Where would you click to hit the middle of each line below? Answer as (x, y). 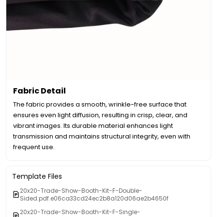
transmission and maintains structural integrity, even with (102, 136)
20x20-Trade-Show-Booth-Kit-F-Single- (80, 212)
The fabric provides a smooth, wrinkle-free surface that (100, 104)
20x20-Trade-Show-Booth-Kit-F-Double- (81, 190)
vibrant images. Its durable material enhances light (93, 125)
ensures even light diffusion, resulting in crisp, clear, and (100, 115)
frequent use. (34, 147)
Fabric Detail (39, 91)
